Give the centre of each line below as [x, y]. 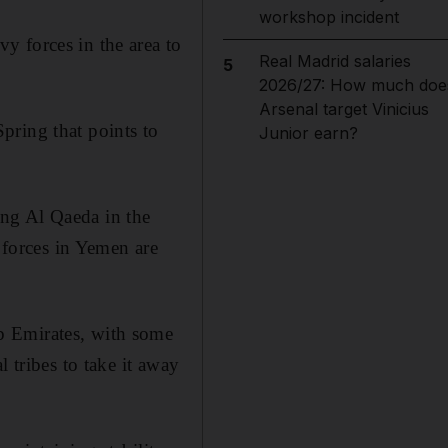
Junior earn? [308, 133]
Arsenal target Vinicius [343, 109]
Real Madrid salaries [334, 61]
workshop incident [328, 17]
